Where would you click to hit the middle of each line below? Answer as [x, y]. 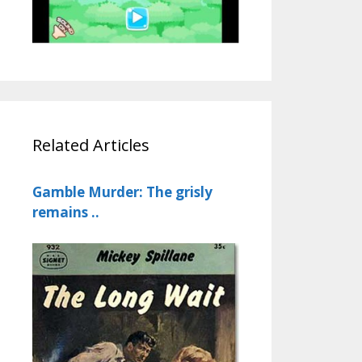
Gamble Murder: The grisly [122, 192]
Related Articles [91, 145]
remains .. [66, 213]
